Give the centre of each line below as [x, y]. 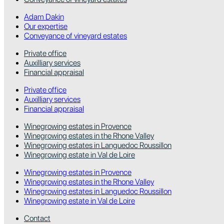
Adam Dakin [44, 16]
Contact [37, 218]
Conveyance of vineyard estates [75, 35]
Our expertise [46, 26]
